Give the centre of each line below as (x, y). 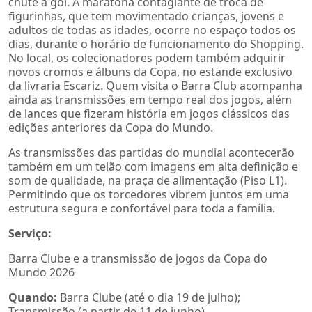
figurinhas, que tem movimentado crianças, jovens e (146, 16)
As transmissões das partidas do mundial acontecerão (151, 152)
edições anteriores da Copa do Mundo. (111, 127)
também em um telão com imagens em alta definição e (153, 166)
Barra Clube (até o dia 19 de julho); (149, 297)
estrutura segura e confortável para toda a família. (142, 208)
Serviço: (30, 233)
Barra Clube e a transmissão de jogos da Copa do (138, 258)
